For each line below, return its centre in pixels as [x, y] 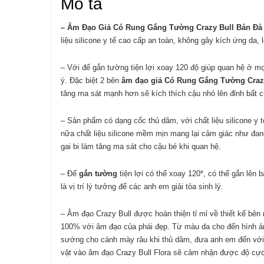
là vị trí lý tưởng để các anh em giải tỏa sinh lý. [142, 187]
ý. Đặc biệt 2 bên [90, 80]
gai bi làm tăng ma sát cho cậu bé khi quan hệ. [141, 146]
